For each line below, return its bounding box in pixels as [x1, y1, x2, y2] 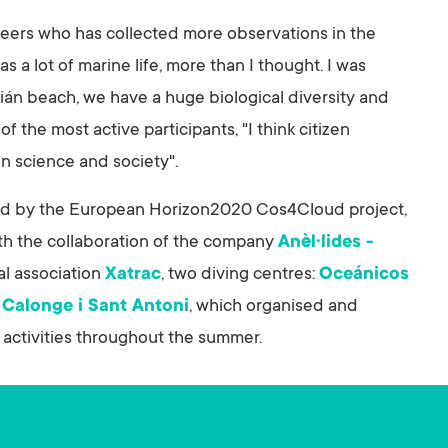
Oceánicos [319, 265, 409, 286]
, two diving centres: [161, 265, 319, 286]
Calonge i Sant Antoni [2, 297, 189, 318]
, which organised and [189, 297, 358, 318]
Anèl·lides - [278, 233, 374, 254]
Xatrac [105, 265, 161, 286]
